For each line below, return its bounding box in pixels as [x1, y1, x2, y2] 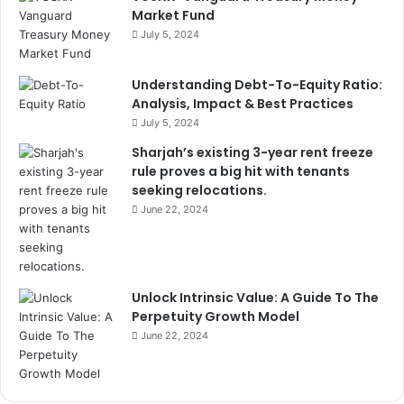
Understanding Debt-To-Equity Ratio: [132, 75, 382, 94]
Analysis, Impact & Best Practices [132, 94, 353, 113]
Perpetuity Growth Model [132, 307, 299, 326]
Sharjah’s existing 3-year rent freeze [132, 142, 373, 161]
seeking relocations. [132, 180, 267, 199]
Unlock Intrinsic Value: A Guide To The [132, 288, 379, 307]
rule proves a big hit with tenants [132, 161, 350, 180]
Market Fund [132, 5, 215, 24]
